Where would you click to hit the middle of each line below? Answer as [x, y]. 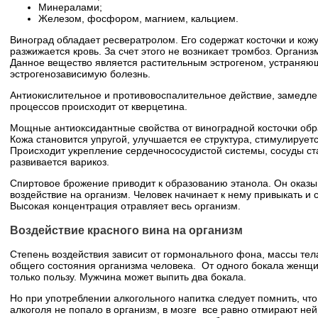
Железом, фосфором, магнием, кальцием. [138, 19]
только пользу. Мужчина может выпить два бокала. [128, 277]
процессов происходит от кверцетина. [98, 107]
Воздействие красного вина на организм [126, 230]
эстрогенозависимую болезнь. [80, 74]
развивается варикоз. [59, 162]
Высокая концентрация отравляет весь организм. [125, 206]
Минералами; [70, 7]
